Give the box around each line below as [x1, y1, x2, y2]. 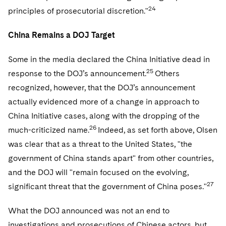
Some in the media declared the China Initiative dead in [8, 54, 210, 64]
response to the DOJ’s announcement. [8, 69, 146, 78]
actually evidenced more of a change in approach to [8, 97, 199, 106]
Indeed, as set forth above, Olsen [98, 125, 217, 135]
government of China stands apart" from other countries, [8, 153, 213, 163]
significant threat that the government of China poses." [8, 182, 207, 191]
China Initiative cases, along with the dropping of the [8, 111, 200, 121]
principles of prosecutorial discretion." [8, 6, 148, 16]
